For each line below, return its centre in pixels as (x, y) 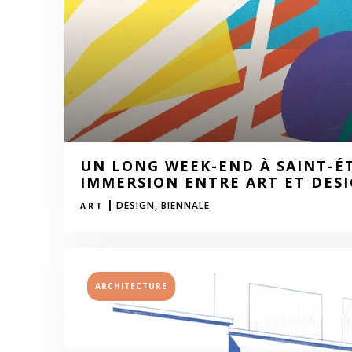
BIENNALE (185, 205)
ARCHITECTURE (131, 286)
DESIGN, (137, 205)
